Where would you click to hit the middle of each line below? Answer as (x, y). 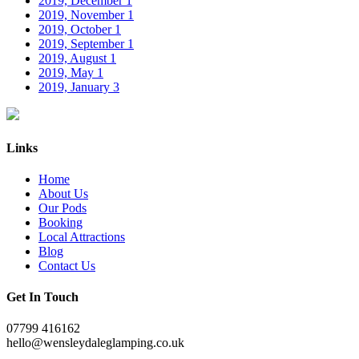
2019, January (76, 87)
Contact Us (67, 265)
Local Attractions (82, 236)
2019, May (68, 73)
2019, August (74, 58)
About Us (63, 193)
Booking (61, 222)
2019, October (77, 30)
